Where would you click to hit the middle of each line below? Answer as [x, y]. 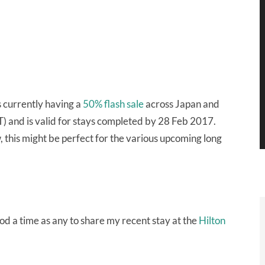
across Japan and [182, 104]
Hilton [212, 220]
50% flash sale [113, 104]
